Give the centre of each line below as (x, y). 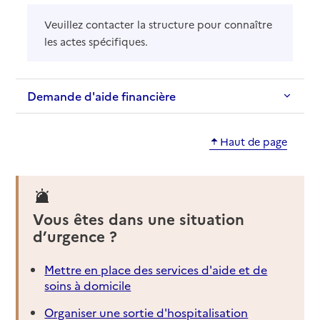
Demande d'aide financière (102, 95)
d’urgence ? (75, 236)
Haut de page (253, 141)
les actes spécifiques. (96, 41)
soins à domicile (88, 285)
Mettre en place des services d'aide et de (156, 270)
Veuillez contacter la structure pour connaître (159, 24)
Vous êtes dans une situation (139, 219)
